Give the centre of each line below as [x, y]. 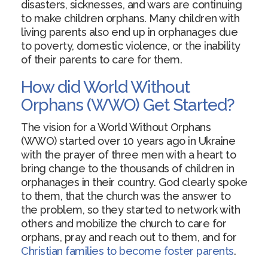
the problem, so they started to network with [130, 210]
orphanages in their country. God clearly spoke [134, 182]
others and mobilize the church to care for [124, 223]
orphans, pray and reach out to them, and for [129, 237]
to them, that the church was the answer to [126, 196]
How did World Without [105, 87]
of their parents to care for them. [101, 60]
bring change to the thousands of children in [127, 168]
